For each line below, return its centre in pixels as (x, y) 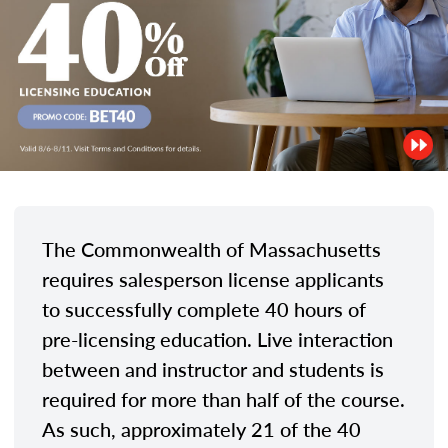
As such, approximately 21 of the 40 (201, 428)
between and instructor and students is (213, 368)
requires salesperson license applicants (213, 278)
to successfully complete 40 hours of (204, 308)
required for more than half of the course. (223, 398)
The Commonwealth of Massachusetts (211, 248)
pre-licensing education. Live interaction (217, 338)
